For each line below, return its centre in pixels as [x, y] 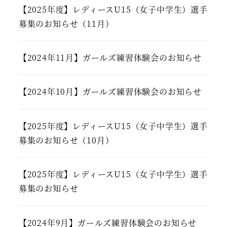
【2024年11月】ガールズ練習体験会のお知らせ [110, 58]
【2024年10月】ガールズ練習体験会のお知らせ [110, 92]
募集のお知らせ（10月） [66, 140]
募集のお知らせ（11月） [66, 23]
